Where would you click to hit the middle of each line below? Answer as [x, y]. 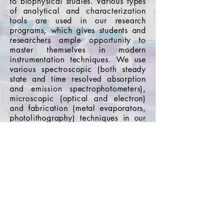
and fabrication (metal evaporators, [78, 108]
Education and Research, [77, 187]
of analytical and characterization [78, 11]
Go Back [78, 151]
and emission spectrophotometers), [78, 89]
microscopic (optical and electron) [78, 99]
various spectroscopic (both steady [78, 69]
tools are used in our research [78, 21]
